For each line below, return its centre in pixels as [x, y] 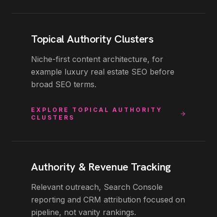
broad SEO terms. [64, 85]
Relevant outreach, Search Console [97, 187]
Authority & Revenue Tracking [101, 167]
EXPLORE [52, 110]
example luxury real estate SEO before [103, 72]
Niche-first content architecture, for [97, 59]
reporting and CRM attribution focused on [108, 200]
